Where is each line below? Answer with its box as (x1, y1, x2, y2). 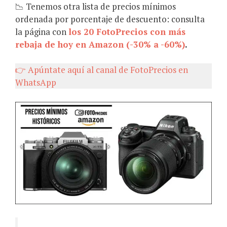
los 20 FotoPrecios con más (68, 25, 185, 37)
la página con (15, 25, 68, 37)
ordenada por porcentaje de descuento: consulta (15, 13, 205, 25)
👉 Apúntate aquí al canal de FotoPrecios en (15, 64, 188, 75)
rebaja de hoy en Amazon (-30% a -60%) (15, 38, 185, 50)
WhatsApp (15, 77, 56, 88)
